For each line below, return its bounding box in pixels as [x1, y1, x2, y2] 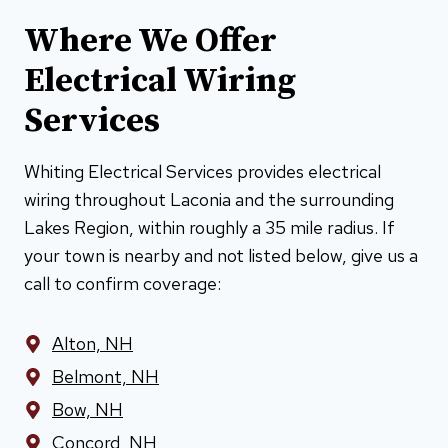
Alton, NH [52, 331, 133, 355]
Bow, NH [52, 397, 123, 421]
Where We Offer [24, 19, 277, 62]
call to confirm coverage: [24, 271, 221, 295]
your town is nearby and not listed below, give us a [24, 243, 418, 267]
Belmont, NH [52, 364, 159, 388]
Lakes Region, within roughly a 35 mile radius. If [24, 215, 395, 239]
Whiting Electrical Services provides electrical [24, 159, 381, 183]
